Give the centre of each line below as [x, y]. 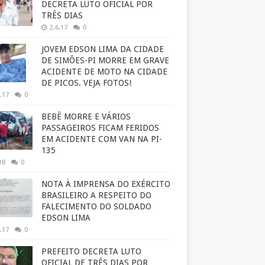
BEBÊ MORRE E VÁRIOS [86, 117]
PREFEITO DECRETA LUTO [91, 252]
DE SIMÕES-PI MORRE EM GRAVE [105, 61]
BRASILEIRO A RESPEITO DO [96, 195]
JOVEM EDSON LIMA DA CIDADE [103, 49]
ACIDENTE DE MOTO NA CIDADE [104, 72]
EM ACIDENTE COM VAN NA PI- [102, 139]
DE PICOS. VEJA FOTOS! [86, 83]
